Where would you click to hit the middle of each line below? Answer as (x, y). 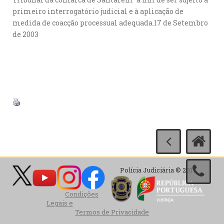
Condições (82, 194)
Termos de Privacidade (112, 212)
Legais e (59, 203)
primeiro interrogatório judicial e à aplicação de (98, 11)
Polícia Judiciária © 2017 (158, 170)
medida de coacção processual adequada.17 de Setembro (110, 23)
